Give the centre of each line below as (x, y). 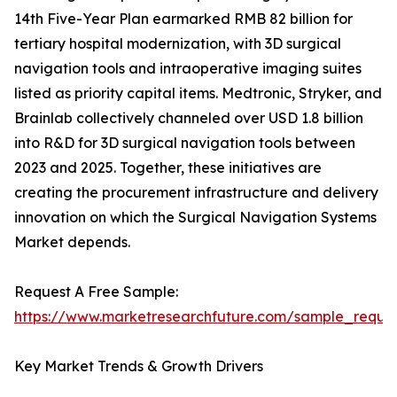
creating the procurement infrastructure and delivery (196, 193)
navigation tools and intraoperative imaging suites (188, 69)
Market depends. (72, 242)
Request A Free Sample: (96, 292)
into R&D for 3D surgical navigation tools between (185, 143)
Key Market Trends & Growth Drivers (139, 366)
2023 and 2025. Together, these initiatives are (168, 168)
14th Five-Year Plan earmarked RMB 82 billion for (183, 19)
